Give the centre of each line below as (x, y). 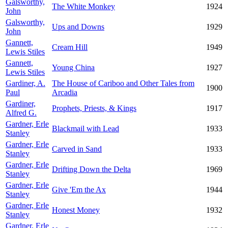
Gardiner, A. (25, 83)
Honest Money (76, 210)
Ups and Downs (78, 27)
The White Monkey (83, 6)
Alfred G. (21, 113)
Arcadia (65, 92)
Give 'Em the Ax (79, 190)
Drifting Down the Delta (91, 169)
